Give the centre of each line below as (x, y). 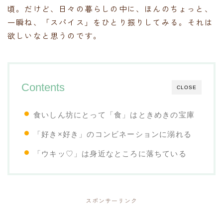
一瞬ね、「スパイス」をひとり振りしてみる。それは (110, 22)
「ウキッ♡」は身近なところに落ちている (110, 153)
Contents (43, 87)
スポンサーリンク (111, 200)
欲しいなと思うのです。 (55, 35)
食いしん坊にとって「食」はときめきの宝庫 (114, 114)
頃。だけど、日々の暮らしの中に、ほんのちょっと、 (110, 8)
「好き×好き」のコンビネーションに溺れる (112, 134)
